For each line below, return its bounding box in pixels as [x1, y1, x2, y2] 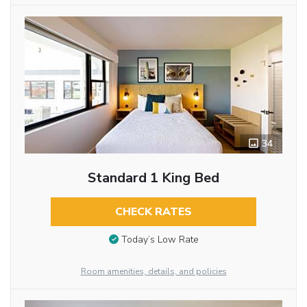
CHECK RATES [114, 204, 192, 219]
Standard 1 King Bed [87, 168, 219, 187]
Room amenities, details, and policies [80, 266, 227, 278]
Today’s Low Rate [121, 233, 199, 247]
